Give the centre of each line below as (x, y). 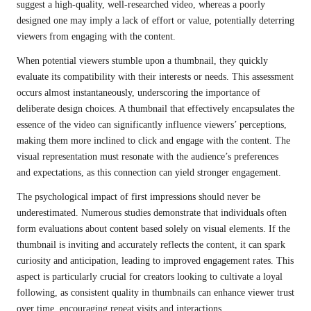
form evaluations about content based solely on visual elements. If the (153, 228)
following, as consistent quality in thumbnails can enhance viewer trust (155, 292)
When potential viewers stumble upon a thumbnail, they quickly (142, 60)
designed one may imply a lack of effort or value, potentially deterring (155, 20)
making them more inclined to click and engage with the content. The (153, 140)
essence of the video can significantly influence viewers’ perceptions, (152, 124)
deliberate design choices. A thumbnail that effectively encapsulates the (155, 108)
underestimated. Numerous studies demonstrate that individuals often (152, 212)
